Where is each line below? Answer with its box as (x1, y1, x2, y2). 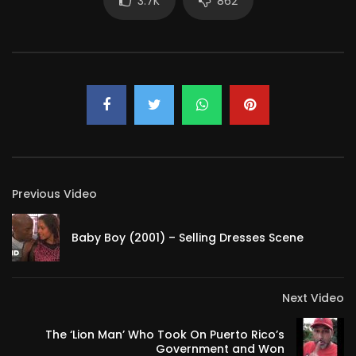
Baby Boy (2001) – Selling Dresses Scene (72, 230, 304, 246)
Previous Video (12, 186, 97, 203)
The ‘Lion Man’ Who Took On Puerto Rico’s (45, 327, 284, 343)
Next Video (282, 290, 344, 307)
